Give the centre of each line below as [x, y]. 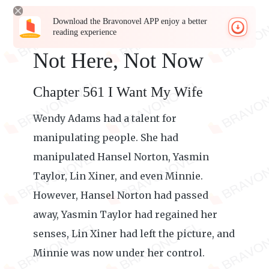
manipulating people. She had [106, 138]
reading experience [85, 32]
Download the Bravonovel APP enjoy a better [130, 21]
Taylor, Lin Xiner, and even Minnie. [118, 176]
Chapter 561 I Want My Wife [118, 92]
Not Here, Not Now [118, 61]
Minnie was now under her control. [119, 253]
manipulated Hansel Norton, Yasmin [121, 157]
